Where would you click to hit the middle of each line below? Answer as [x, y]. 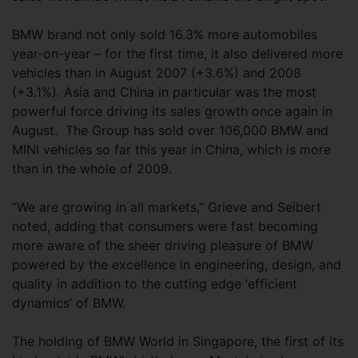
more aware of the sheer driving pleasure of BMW [163, 245]
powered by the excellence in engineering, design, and [177, 265]
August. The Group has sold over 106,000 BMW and [170, 130]
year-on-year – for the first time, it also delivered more [177, 54]
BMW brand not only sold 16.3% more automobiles [165, 34]
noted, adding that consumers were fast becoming [165, 226]
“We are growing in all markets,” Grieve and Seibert [167, 207]
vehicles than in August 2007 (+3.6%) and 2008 [157, 73]
